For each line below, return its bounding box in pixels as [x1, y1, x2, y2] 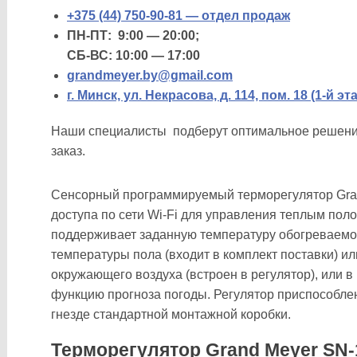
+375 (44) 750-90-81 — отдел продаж [67, 9, 290, 22]
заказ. [51, 144, 85, 158]
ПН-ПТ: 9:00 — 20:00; [67, 29, 199, 42]
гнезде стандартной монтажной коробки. [51, 308, 291, 321]
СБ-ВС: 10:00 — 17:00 [67, 49, 200, 62]
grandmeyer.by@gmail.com [67, 69, 233, 82]
